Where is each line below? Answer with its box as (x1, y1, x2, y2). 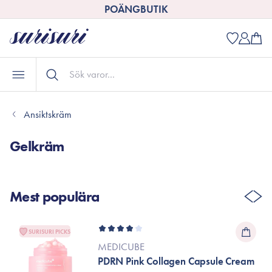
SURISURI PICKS (29, 227, 70, 236)
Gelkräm (10, 137, 64, 155)
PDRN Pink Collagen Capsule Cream (98, 254, 254, 268)
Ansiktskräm (24, 107, 72, 121)
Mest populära (10, 187, 100, 206)
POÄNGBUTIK (104, 2, 168, 16)
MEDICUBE (98, 240, 144, 253)
